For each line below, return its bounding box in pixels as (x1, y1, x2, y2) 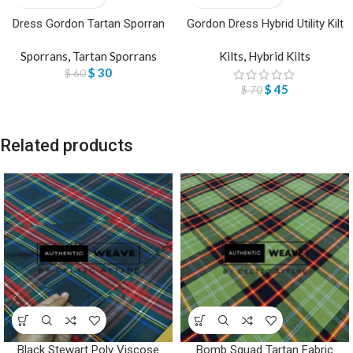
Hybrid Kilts (248, 49, 310, 64)
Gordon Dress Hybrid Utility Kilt (186, 17, 344, 32)
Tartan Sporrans (72, 49, 157, 64)
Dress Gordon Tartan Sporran (12, 17, 165, 32)
